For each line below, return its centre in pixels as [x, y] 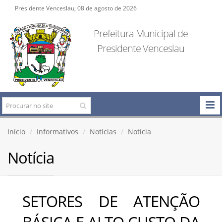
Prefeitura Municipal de [140, 33]
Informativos [57, 131]
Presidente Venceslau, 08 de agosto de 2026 [76, 8]
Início [16, 131]
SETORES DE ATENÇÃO [111, 201]
